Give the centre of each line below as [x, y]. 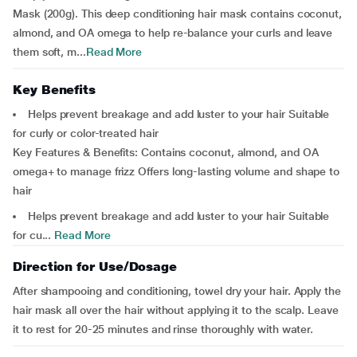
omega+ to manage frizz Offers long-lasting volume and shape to [177, 171]
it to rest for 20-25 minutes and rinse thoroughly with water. [163, 329]
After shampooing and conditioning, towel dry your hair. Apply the [177, 291]
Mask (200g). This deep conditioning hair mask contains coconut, [177, 14]
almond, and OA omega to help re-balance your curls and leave [173, 33]
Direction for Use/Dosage [95, 267]
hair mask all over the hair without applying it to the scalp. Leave [176, 310]
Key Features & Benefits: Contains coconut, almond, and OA [166, 152]
